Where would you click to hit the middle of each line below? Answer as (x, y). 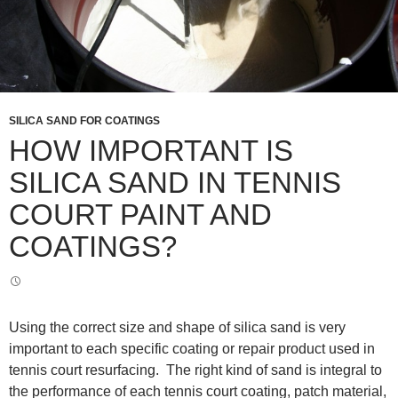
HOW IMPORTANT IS (151, 150)
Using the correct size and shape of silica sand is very (177, 327)
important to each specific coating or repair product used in (192, 348)
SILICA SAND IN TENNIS (175, 182)
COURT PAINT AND (140, 214)
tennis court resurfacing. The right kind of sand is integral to (195, 370)
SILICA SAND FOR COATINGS (84, 120)
